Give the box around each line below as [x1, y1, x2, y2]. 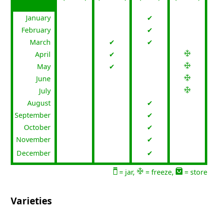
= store [182, 167, 207, 177]
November [16, 135, 51, 145]
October [24, 123, 51, 132]
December [17, 148, 51, 158]
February [21, 25, 51, 35]
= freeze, [143, 167, 176, 177]
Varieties [11, 194, 53, 208]
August [27, 98, 51, 108]
